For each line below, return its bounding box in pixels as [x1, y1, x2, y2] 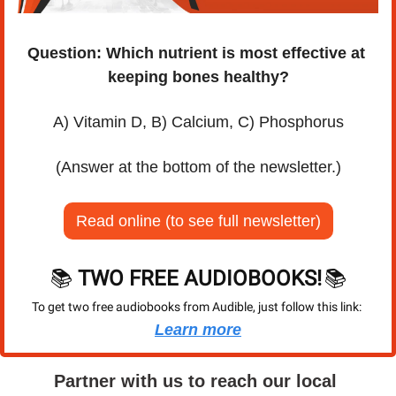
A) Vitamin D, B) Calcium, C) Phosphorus [52, 112, 344, 131]
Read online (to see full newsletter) [75, 211, 321, 230]
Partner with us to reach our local [54, 370, 337, 391]
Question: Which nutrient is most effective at [27, 43, 365, 62]
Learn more [155, 320, 241, 339]
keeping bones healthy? [107, 67, 289, 86]
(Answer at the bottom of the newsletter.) [55, 157, 341, 176]
